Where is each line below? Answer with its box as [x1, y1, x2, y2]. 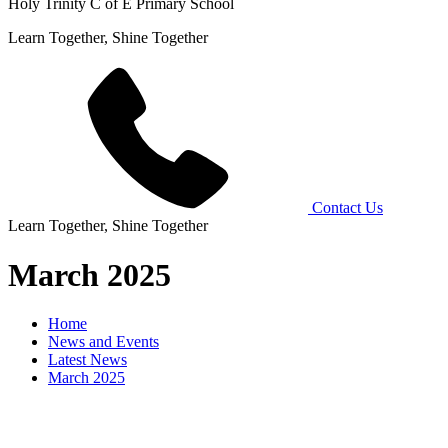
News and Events [48, 333, 159, 351]
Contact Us [312, 199, 383, 217]
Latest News [48, 351, 127, 369]
